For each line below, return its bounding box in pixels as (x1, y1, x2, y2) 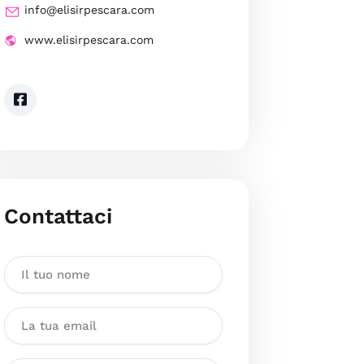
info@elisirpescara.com (24, 3, 154, 17)
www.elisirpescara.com (24, 33, 154, 47)
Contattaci (3, 204, 112, 229)
